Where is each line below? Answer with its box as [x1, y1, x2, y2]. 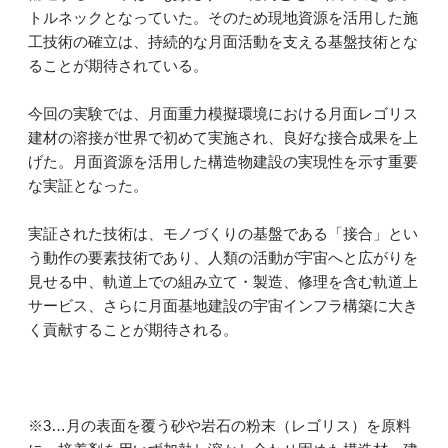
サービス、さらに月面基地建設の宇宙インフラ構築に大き [28, 297, 418, 315]
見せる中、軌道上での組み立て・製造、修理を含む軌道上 [28, 273, 418, 291]
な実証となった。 [28, 177, 148, 195]
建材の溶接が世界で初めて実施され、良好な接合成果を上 [28, 129, 418, 147]
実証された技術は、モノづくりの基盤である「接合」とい [28, 225, 418, 243]
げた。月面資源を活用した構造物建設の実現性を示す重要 [28, 153, 418, 171]
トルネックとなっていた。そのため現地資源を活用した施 [28, 9, 418, 27]
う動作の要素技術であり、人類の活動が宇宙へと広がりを [28, 249, 418, 267]
